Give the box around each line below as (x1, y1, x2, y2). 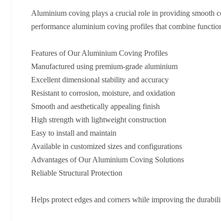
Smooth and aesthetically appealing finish (31, 102, 160, 111)
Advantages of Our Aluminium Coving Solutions (31, 155, 184, 164)
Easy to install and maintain (31, 129, 116, 138)
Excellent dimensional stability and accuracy (31, 75, 169, 84)
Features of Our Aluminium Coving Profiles (31, 49, 168, 58)
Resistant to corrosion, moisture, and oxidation (31, 89, 175, 98)
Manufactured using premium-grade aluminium (31, 62, 178, 71)
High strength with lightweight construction (31, 115, 166, 124)
